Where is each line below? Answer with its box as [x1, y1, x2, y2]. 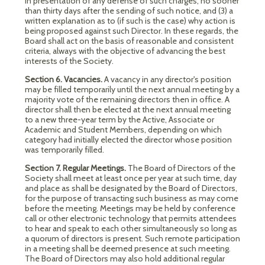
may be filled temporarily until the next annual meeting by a [25, 84, 240, 95]
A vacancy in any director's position [104, 74, 231, 85]
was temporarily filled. [25, 144, 104, 155]
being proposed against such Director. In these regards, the [25, 25, 238, 36]
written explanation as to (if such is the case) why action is [25, 15, 235, 26]
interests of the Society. [25, 56, 114, 66]
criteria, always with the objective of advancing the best [25, 46, 225, 56]
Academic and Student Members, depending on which [25, 124, 222, 135]
